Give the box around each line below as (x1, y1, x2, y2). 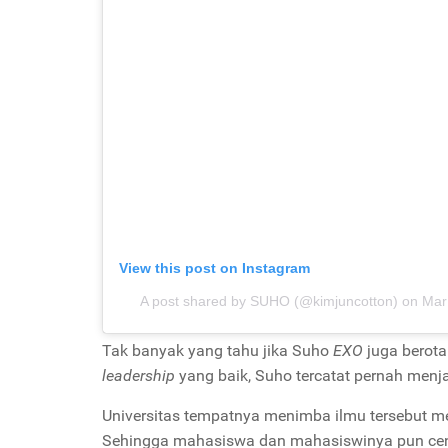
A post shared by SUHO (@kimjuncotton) (139, 293, 398, 309)
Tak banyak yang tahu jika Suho (102, 341, 333, 360)
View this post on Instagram (119, 260, 310, 276)
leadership (102, 366, 175, 385)
